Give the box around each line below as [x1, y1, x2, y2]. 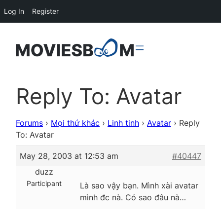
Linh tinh [108, 117, 139, 128]
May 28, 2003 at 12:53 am [20, 150, 118, 161]
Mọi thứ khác [51, 117, 100, 128]
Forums [16, 117, 43, 128]
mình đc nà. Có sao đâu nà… [80, 192, 186, 202]
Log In [4, 7, 24, 15]
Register [32, 7, 59, 15]
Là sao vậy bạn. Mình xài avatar [80, 180, 198, 190]
